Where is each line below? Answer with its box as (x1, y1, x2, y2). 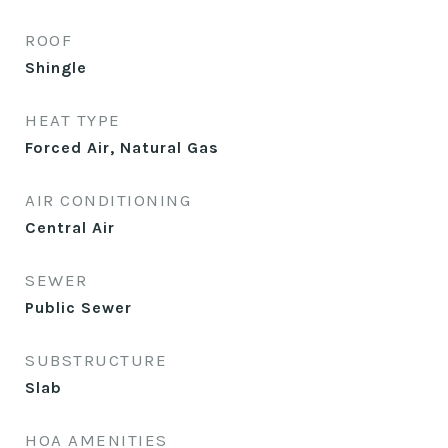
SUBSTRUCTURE (25, 350, 167, 370)
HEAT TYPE (25, 110, 121, 130)
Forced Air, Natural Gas (25, 138, 219, 157)
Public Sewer (25, 298, 132, 317)
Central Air (25, 218, 115, 237)
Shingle (25, 58, 87, 77)
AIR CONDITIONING (25, 190, 191, 210)
